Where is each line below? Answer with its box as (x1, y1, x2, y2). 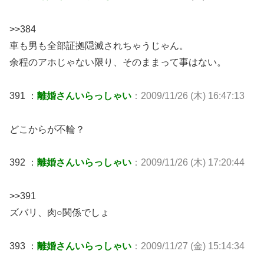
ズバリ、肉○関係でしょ (9, 207, 110, 218)
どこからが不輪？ (9, 124, 85, 134)
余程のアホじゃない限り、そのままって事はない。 (9, 57, 226, 67)
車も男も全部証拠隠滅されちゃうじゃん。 (9, 40, 189, 51)
